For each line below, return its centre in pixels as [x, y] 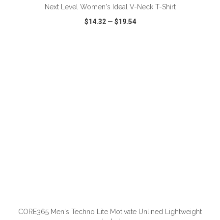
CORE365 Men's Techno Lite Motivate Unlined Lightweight [110, 212]
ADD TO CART [115, 189]
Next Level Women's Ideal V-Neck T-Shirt [110, 7]
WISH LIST [110, 60]
